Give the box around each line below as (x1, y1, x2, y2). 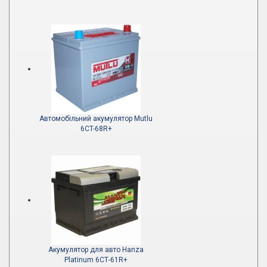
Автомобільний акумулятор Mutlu (39, 114, 153, 123)
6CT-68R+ (80, 125, 112, 133)
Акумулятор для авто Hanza (48, 246, 144, 254)
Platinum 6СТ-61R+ (64, 256, 128, 265)
